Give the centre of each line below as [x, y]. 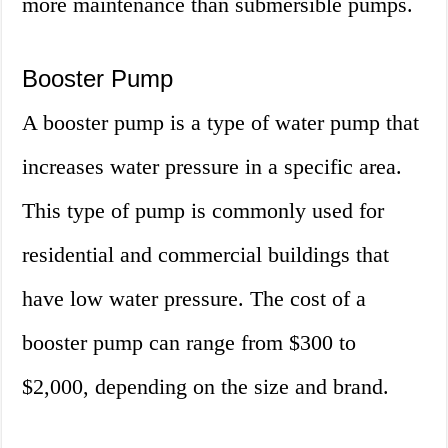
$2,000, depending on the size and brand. [206, 387]
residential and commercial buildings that [206, 255]
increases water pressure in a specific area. [212, 167]
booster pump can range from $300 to [189, 343]
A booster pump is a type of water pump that [221, 123]
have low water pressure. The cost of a [194, 299]
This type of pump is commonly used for [203, 211]
